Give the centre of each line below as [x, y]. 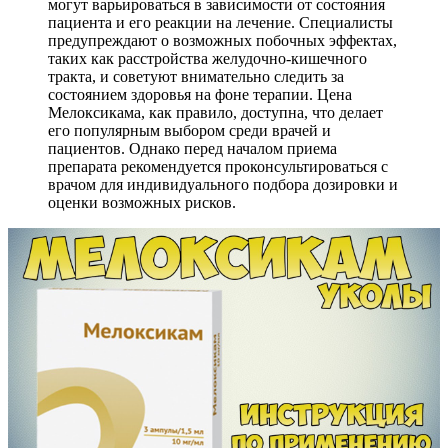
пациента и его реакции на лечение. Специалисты [220, 23]
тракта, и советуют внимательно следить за [196, 77]
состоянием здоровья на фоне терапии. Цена [200, 95]
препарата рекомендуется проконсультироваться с [218, 167]
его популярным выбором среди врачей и [189, 131]
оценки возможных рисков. [142, 203]
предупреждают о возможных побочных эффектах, [222, 41]
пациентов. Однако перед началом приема [192, 149]
